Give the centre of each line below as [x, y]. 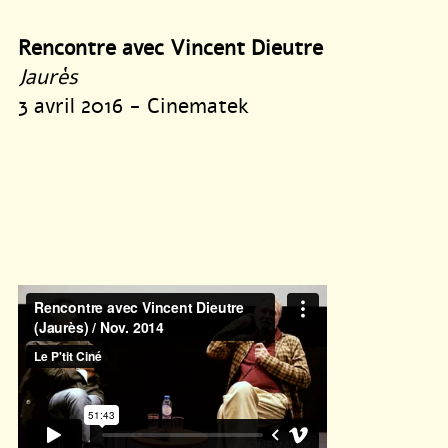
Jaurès [48, 77]
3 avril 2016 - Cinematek [133, 106]
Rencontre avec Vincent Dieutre [170, 48]
